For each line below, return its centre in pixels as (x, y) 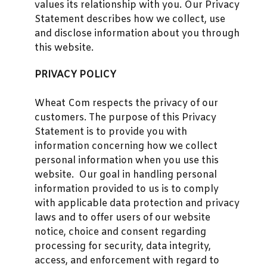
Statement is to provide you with (111, 132)
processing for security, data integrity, (123, 246)
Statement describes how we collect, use (130, 19)
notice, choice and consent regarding (120, 232)
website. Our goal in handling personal (126, 175)
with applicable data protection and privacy (137, 203)
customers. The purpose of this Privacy (125, 117)
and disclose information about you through (137, 34)
